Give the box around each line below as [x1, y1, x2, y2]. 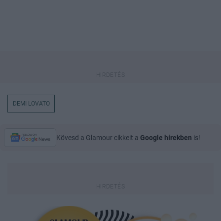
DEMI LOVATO [12, 100, 50, 108]
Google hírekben [140, 134, 192, 142]
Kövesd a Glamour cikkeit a [56, 134, 140, 142]
